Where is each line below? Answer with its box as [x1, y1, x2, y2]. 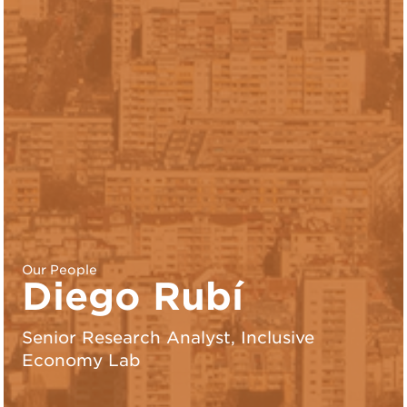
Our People [22, 262, 97, 277]
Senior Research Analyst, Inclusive [22, 327, 314, 347]
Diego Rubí [22, 273, 243, 319]
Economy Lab [22, 350, 141, 370]
